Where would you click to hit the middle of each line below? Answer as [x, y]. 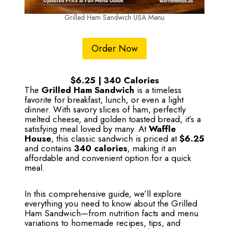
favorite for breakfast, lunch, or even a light [104, 100]
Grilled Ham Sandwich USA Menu [114, 17]
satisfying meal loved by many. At [87, 129]
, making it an [152, 148]
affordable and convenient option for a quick [108, 158]
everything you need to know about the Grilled [111, 204]
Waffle [162, 129]
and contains [49, 148]
